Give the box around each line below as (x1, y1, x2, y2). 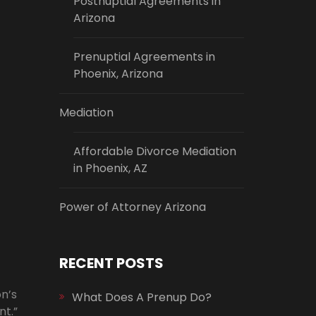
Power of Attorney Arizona (59, 199, 206, 215)
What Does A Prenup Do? (71, 289, 212, 305)
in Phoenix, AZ (73, 160, 147, 176)
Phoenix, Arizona (73, 66, 163, 82)
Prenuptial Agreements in (73, 49, 215, 65)
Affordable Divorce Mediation (73, 143, 236, 159)
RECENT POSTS (59, 253, 164, 273)
